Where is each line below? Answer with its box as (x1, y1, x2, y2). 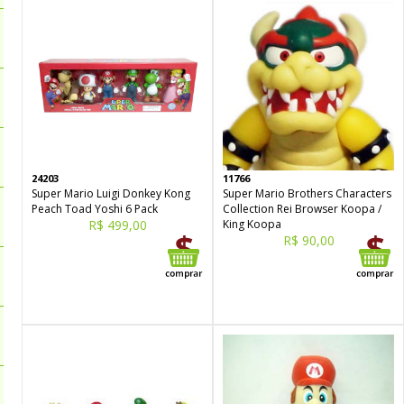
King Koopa (223, 216, 281, 232)
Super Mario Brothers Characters (223, 186, 391, 201)
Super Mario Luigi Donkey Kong (32, 186, 190, 201)
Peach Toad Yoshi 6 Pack (32, 201, 158, 216)
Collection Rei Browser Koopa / (223, 201, 381, 216)
